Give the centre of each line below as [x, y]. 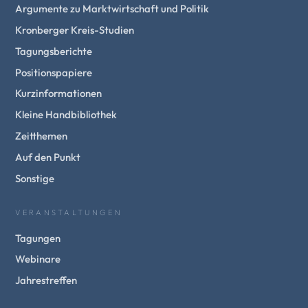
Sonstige [35, 178]
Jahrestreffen [46, 280]
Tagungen [38, 238]
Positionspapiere [54, 72]
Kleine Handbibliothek [66, 115]
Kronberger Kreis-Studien [75, 30]
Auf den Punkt [48, 157]
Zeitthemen [42, 136]
